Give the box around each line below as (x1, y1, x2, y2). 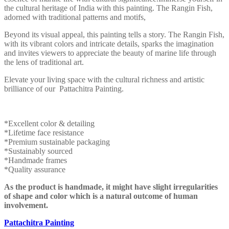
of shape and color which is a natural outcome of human (4, 191, 198, 200)
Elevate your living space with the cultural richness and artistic (4, 75, 204, 84)
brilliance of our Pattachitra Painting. (4, 84, 124, 93)
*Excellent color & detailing (4, 119, 95, 128)
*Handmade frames (4, 155, 67, 165)
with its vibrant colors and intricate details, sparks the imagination (4, 39, 214, 48)
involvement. (4, 200, 48, 210)
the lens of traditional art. (4, 57, 84, 66)
